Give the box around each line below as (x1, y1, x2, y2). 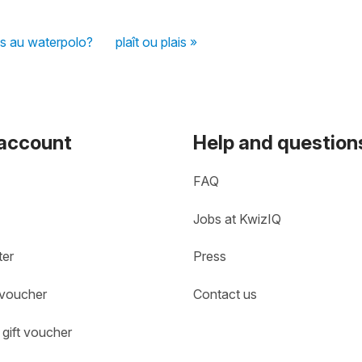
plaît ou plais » (116, 33, 197, 50)
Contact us (193, 286, 257, 303)
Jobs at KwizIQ (193, 211, 281, 228)
